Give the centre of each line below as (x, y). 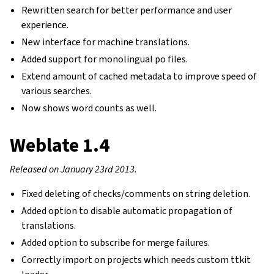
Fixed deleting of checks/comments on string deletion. (136, 194)
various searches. (57, 91)
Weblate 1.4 (60, 145)
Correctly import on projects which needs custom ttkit (136, 260)
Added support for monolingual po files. (105, 59)
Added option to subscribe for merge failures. (116, 243)
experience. (45, 25)
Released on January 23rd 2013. (73, 169)
